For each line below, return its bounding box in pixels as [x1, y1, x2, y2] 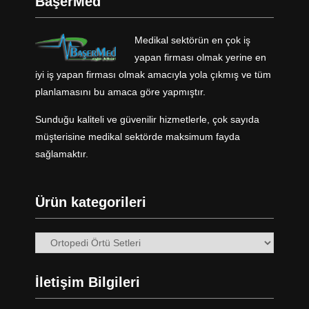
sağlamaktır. [34, 148, 88, 160]
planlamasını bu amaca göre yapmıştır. [34, 86, 206, 98]
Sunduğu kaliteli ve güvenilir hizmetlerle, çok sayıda [34, 114, 259, 126]
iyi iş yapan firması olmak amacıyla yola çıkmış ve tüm [34, 69, 271, 81]
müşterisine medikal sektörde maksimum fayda [34, 131, 240, 143]
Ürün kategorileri [34, 195, 146, 210]
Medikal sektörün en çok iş [134, 34, 250, 46]
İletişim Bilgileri [34, 275, 140, 290]
